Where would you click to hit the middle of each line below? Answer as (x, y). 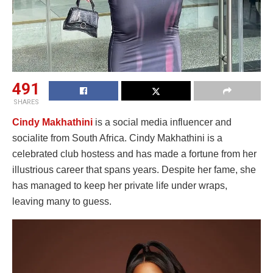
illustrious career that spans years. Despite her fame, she (134, 169)
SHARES (26, 102)
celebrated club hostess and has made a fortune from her (134, 154)
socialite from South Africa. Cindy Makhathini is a (117, 138)
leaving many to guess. (62, 201)
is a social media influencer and (163, 122)
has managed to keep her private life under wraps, (120, 185)
